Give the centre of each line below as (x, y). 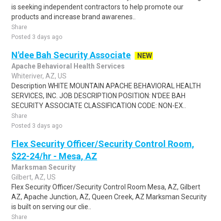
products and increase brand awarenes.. (74, 17)
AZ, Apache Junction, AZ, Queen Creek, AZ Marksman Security (109, 197)
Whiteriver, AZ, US (39, 76)
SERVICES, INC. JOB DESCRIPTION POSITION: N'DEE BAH (98, 96)
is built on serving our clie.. (51, 207)
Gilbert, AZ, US (34, 177)
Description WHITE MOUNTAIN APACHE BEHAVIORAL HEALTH (106, 86)
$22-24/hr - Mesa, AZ (54, 156)
